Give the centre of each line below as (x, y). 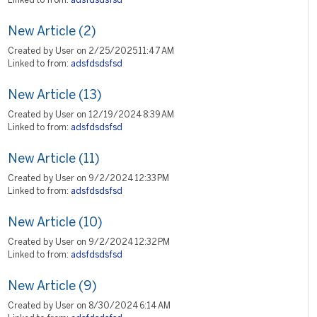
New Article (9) (52, 287)
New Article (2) (52, 32)
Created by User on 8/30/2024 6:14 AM (89, 306)
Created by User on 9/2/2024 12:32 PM (89, 242)
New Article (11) (54, 160)
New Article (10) (55, 223)
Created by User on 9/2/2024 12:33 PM (88, 179)
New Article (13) (55, 96)
